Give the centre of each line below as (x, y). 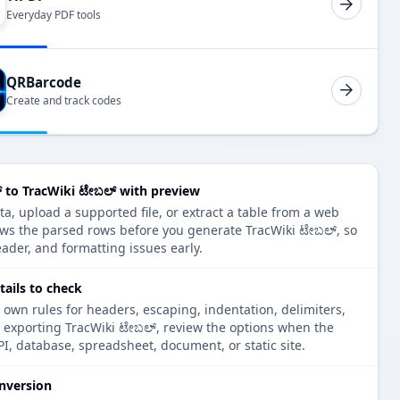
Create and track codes (64, 101)
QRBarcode (44, 82)
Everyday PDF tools (54, 14)
